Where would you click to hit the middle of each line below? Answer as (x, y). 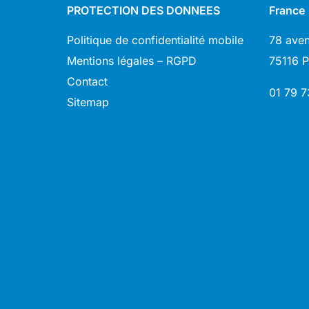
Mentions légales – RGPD (132, 60)
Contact (87, 81)
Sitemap (88, 102)
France (287, 11)
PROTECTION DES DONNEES (143, 11)
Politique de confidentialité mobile (155, 40)
